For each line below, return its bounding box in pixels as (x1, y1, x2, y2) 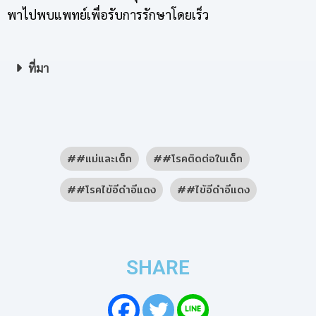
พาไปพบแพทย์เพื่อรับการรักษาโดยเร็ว (7, 6, 209, 23)
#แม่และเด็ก (75, 150, 132, 166)
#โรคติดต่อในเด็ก (162, 150, 243, 166)
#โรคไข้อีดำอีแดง (75, 181, 156, 197)
